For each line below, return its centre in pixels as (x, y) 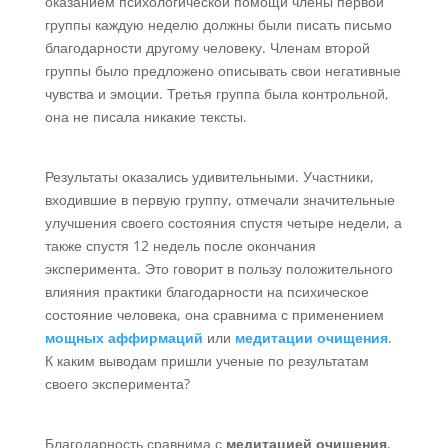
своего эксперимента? (117, 384)
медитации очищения (311, 338)
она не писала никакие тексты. (145, 117)
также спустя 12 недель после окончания (180, 246)
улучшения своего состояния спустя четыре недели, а (223, 223)
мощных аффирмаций (123, 338)
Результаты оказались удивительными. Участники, (209, 177)
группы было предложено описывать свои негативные (222, 71)
